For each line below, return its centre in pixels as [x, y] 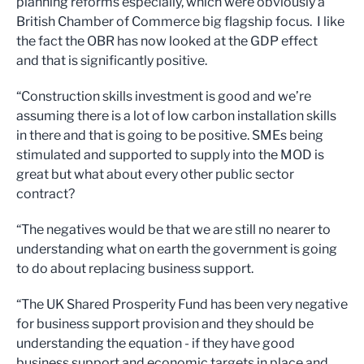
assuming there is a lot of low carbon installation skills [176, 116]
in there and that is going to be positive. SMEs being [170, 135]
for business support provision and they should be [165, 324]
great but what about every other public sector [155, 174]
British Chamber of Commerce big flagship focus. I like [180, 22]
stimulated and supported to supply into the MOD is [170, 155]
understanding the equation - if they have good [156, 343]
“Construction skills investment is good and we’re [164, 96]
